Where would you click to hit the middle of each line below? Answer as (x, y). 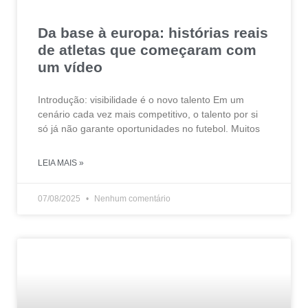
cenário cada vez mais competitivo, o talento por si (148, 114)
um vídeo (70, 67)
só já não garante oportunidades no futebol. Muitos (149, 128)
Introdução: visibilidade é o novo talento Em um (141, 99)
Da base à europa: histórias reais (153, 32)
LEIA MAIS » (61, 163)
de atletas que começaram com (147, 49)
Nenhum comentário (131, 198)
